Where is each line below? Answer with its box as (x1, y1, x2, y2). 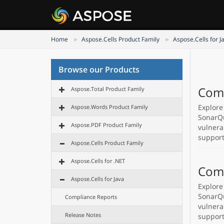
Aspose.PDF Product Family (71, 121, 142, 128)
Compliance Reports (65, 193, 117, 200)
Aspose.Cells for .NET (71, 157, 125, 164)
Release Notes (65, 211, 101, 218)
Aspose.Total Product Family (71, 85, 144, 92)
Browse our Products (58, 64, 139, 75)
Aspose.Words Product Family (71, 103, 148, 110)
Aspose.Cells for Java (71, 175, 124, 182)
